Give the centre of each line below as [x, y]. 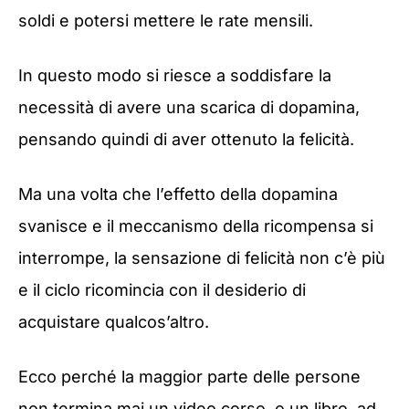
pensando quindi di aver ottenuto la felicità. [186, 140]
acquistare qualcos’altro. [114, 322]
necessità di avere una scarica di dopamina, [189, 108]
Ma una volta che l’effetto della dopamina [178, 194]
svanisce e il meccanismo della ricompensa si [196, 226]
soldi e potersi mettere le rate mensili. [166, 20]
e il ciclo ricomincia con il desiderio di [162, 290]
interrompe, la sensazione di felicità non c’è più [202, 258]
